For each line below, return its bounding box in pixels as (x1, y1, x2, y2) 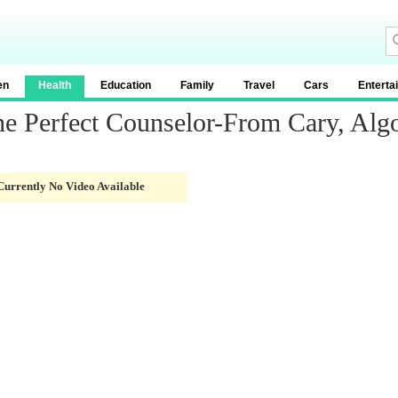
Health (38, 79, 71, 92)
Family (180, 79, 214, 92)
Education (100, 79, 151, 92)
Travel (243, 79, 275, 92)
